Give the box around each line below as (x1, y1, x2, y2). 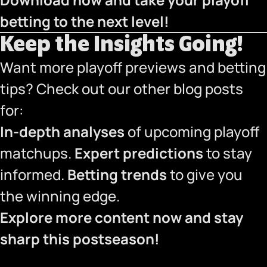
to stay (203, 143, 252, 163)
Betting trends (67, 164, 167, 184)
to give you (167, 164, 243, 184)
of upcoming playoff (125, 122, 259, 141)
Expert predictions (74, 143, 203, 163)
